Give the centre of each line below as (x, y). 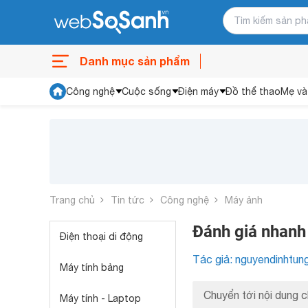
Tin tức (128, 200)
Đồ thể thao (253, 91)
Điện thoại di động (101, 236)
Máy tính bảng (92, 267)
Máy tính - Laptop (100, 298)
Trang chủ (72, 200)
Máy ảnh (244, 200)
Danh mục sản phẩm (135, 61)
